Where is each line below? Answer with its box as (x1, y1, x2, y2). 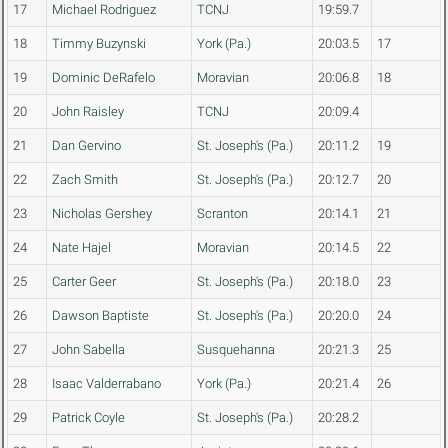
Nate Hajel (52, 240, 111, 256)
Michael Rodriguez (52, 2, 156, 18)
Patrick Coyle (52, 410, 125, 426)
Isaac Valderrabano (52, 376, 161, 392)
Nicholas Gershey (52, 206, 152, 222)
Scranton (197, 206, 248, 222)
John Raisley (52, 104, 124, 120)
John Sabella (52, 342, 125, 358)
